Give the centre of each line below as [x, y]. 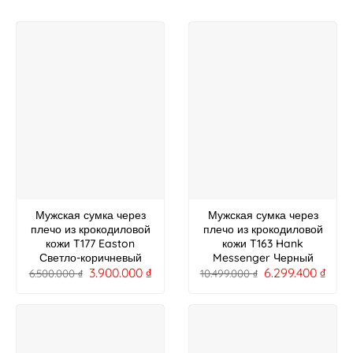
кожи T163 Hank [263, 244]
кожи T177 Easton [90, 244]
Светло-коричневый [90, 258]
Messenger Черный [263, 258]
